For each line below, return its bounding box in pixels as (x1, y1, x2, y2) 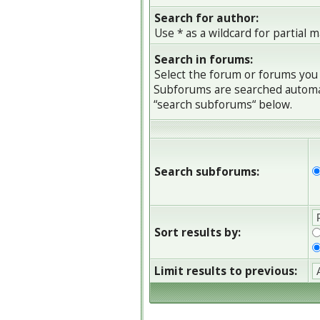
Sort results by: (154, 225, 241, 240)
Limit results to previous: (154, 264, 297, 279)
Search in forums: (154, 52, 253, 67)
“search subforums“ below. (154, 97, 292, 112)
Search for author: (154, 11, 259, 26)
